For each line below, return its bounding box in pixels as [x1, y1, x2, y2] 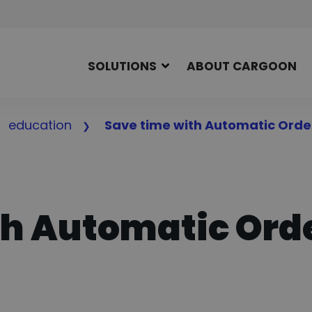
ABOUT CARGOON [187, 57, 297, 75]
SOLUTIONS [88, 57, 157, 75]
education [8, 116, 72, 134]
